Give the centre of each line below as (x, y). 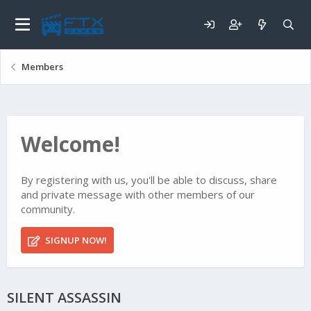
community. (48, 209)
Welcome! (70, 144)
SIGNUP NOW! (75, 241)
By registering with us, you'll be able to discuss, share (149, 180)
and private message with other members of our (138, 195)
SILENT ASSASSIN (64, 298)
